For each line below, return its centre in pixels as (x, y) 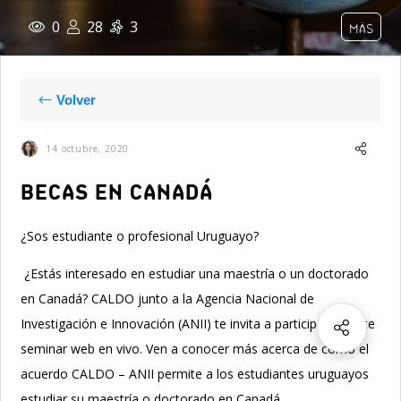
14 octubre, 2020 (88, 149)
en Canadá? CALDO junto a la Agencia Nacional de (168, 299)
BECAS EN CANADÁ (117, 192)
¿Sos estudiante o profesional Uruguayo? (144, 236)
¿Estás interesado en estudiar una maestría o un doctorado (195, 273)
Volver (77, 100)
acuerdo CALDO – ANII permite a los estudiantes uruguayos (195, 374)
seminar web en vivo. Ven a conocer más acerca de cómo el (195, 349)
